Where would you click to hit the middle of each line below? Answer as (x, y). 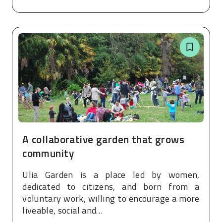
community (48, 153)
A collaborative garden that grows (104, 139)
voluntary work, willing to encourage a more (111, 199)
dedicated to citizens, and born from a (111, 187)
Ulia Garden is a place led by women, (111, 175)
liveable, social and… (63, 211)
